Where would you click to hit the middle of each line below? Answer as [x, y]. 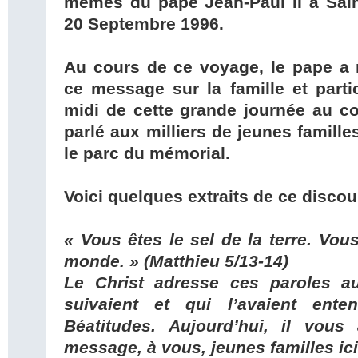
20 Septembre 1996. [144, 24]
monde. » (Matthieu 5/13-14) [176, 262]
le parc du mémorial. [147, 154]
